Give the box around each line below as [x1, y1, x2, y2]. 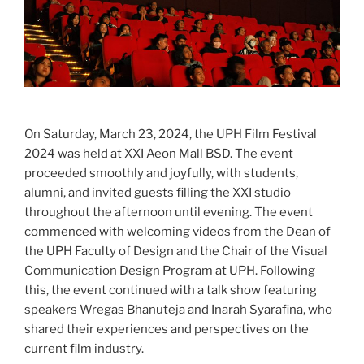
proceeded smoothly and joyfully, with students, [24, 165, 298, 180]
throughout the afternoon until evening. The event [24, 204, 313, 219]
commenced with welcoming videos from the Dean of [24, 223, 331, 239]
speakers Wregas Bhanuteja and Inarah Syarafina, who [24, 301, 332, 317]
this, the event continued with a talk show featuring [24, 282, 317, 297]
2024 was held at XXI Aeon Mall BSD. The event [24, 145, 293, 161]
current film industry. [24, 340, 144, 356]
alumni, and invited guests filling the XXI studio [24, 184, 291, 200]
